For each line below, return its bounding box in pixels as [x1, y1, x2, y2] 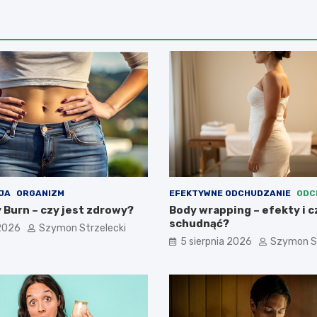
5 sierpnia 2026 [180, 236, 252, 248]
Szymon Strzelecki [38, 222, 126, 235]
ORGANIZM [16, 188, 64, 199]
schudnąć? [169, 217, 229, 231]
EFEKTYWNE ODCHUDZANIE [169, 188, 291, 199]
